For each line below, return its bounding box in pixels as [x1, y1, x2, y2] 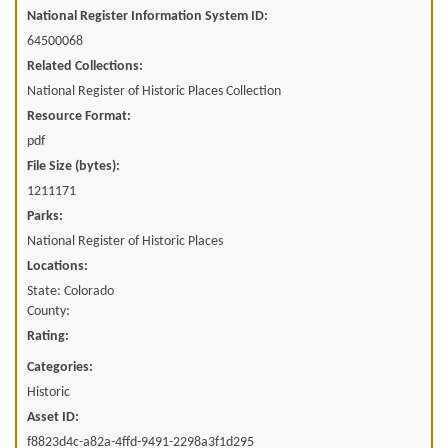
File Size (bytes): [27, 158, 120, 174]
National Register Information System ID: [27, 8, 268, 24]
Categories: [27, 359, 93, 375]
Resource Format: [27, 108, 131, 124]
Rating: [27, 328, 69, 344]
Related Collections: [27, 58, 143, 74]
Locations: [27, 258, 88, 274]
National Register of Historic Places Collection [27, 83, 281, 99]
